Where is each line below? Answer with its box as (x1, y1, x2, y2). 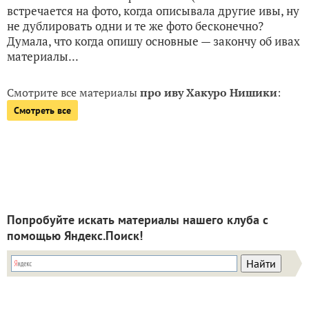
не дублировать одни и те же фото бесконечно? (7, 17, 263, 34)
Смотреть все (14, 103, 71, 117)
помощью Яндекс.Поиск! (7, 227, 143, 243)
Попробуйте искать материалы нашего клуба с (7, 211, 268, 228)
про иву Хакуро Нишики (140, 84, 277, 100)
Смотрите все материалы (7, 84, 140, 100)
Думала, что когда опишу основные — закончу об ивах (7, 32, 300, 49)
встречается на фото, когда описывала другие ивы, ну (7, 2, 299, 19)
